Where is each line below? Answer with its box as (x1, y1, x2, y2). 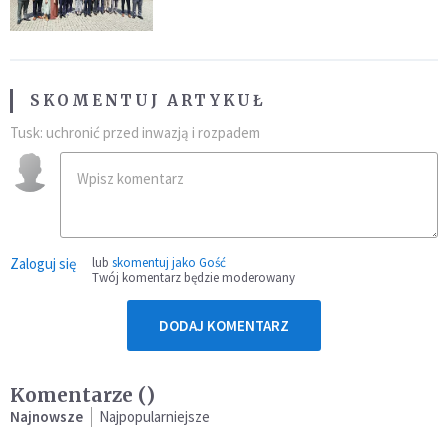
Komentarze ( (10, 383, 146, 408)
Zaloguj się (10, 254, 76, 274)
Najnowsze (10, 407, 83, 427)
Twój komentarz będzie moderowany (92, 269, 295, 287)
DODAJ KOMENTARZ (159, 316, 289, 336)
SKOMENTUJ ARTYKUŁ (30, 91, 266, 111)
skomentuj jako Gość (112, 254, 226, 272)
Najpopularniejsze (99, 407, 210, 427)
